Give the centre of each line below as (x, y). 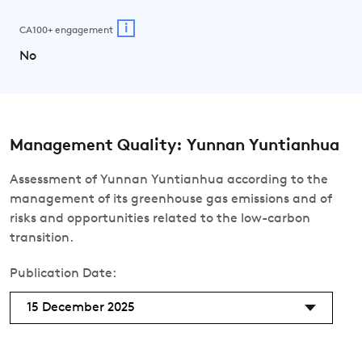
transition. (42, 238)
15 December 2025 (81, 308)
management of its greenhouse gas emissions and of (171, 200)
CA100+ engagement (66, 30)
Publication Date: (63, 274)
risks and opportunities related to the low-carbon (160, 219)
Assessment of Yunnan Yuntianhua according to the (169, 180)
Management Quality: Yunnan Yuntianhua (175, 146)
